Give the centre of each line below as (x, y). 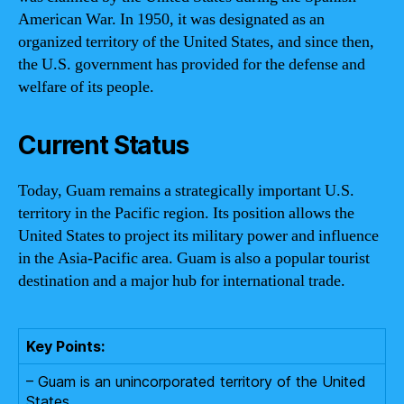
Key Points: (65, 346)
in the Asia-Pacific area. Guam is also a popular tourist (194, 258)
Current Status (103, 145)
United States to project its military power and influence (198, 235)
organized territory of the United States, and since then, (196, 41)
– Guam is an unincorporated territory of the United (196, 381)
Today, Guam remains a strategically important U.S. (186, 190)
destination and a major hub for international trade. (182, 280)
